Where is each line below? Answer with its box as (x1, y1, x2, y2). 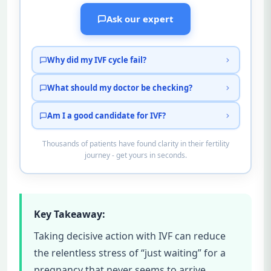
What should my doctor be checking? (47, 82, 192, 93)
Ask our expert (106, 13, 174, 25)
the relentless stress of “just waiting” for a (34, 246, 226, 260)
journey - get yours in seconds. (84, 150, 187, 161)
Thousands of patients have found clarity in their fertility (42, 139, 229, 149)
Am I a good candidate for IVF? (47, 109, 166, 121)
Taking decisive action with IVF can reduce (34, 229, 226, 243)
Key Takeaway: (34, 207, 105, 221)
